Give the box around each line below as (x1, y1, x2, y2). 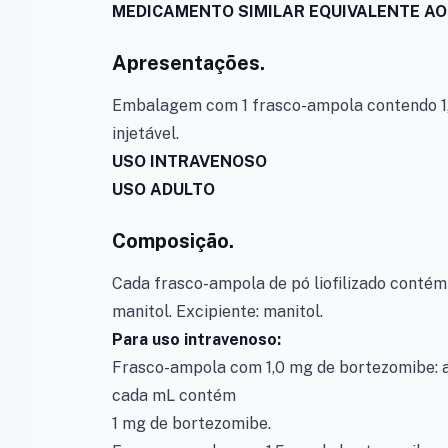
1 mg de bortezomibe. (112, 414, 271, 433)
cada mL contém (112, 386, 236, 405)
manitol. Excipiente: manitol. (112, 302, 323, 321)
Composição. (112, 229, 234, 253)
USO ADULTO (112, 180, 215, 199)
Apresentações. (112, 51, 265, 75)
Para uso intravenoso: (112, 330, 281, 349)
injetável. (112, 124, 179, 143)
